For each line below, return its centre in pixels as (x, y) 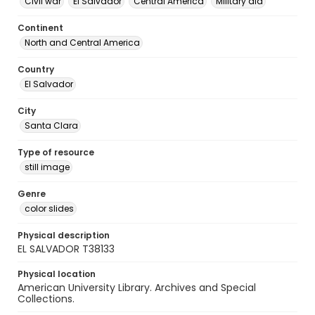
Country (36, 69)
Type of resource (56, 152)
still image (47, 167)
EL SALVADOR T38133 (66, 249)
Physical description (64, 235)
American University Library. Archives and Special (137, 288)
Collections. (46, 299)
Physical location (57, 274)
